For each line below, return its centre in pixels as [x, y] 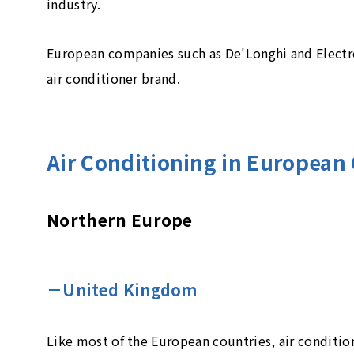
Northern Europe [120, 220]
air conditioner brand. [114, 79]
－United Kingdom [122, 290]
